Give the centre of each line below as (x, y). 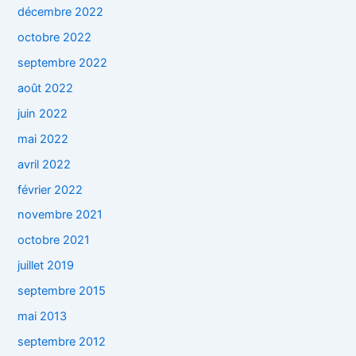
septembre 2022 (63, 62)
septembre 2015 (62, 291)
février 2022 (50, 190)
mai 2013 (43, 317)
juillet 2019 (46, 266)
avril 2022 (44, 164)
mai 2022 (43, 139)
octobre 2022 (55, 37)
